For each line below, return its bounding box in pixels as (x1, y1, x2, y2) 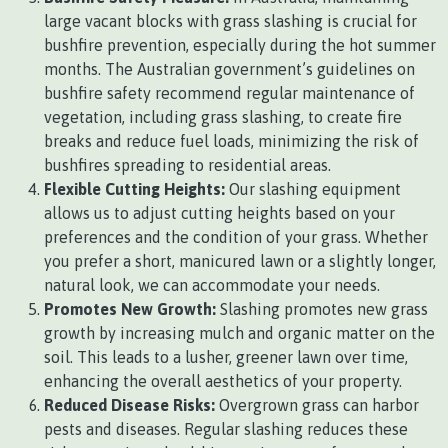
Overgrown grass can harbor (215, 395, 419, 414)
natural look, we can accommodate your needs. (44, 275, 380, 294)
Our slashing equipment (225, 179, 401, 198)
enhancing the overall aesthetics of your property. (44, 371, 402, 390)
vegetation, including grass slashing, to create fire (44, 107, 402, 126)
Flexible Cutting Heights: (44, 179, 225, 198)
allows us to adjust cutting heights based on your (44, 203, 395, 222)
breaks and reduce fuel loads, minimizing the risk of (44, 131, 419, 150)
